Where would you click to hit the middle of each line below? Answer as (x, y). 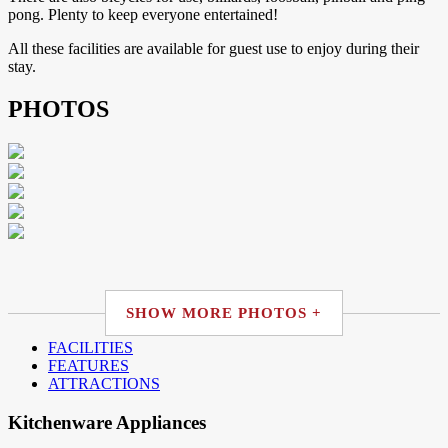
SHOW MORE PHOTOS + (224, 312)
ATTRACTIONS (104, 383)
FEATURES (88, 365)
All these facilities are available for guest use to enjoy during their (213, 49)
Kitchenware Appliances (107, 422)
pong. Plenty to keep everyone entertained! (143, 15)
